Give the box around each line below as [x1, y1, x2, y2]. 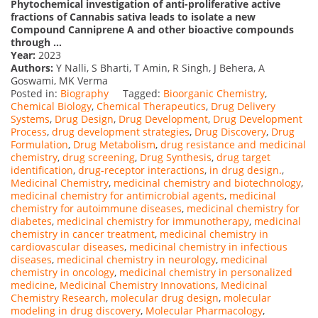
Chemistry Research [11, 290, 106, 305]
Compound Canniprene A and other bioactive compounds [11, 22, 294, 36]
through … [11, 35, 62, 49]
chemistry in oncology [11, 265, 114, 279]
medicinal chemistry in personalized [119, 265, 292, 279]
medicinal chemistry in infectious [129, 239, 287, 253]
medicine [11, 278, 55, 292]
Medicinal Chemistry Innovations [60, 278, 216, 292]
